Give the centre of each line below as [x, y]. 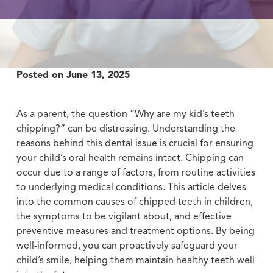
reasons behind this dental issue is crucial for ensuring [135, 144]
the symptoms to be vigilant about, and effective [124, 217]
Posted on [41, 75]
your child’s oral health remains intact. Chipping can [130, 158]
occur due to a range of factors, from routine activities [136, 173]
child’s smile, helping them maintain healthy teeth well [135, 261]
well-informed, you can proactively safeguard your [127, 246]
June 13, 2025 [98, 75]
